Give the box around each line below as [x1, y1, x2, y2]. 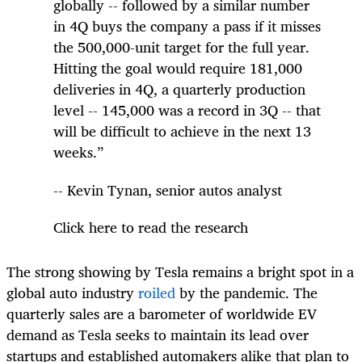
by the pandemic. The [175, 280, 318, 305]
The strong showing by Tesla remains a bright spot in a [6, 259, 354, 284]
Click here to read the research [53, 214, 248, 239]
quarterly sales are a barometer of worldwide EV [6, 301, 317, 326]
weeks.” [53, 140, 103, 165]
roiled [138, 280, 175, 305]
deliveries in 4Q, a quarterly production [53, 77, 305, 102]
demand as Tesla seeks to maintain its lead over [6, 322, 309, 347]
